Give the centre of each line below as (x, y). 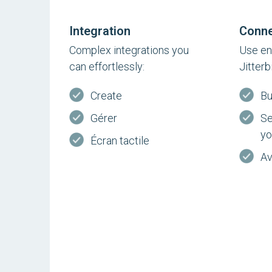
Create (107, 96)
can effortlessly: (107, 66)
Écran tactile (120, 141)
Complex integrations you (129, 50)
